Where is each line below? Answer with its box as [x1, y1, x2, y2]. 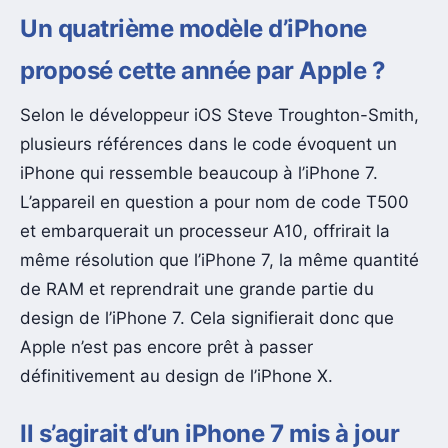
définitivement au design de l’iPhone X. [20, 365, 333, 386]
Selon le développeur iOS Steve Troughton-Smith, [20, 104, 419, 125]
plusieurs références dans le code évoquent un [20, 133, 397, 154]
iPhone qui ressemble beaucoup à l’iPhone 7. [20, 162, 378, 183]
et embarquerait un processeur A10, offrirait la [20, 220, 390, 241]
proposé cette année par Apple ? [20, 56, 386, 86]
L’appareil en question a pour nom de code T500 [20, 191, 409, 212]
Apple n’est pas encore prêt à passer [20, 336, 313, 357]
